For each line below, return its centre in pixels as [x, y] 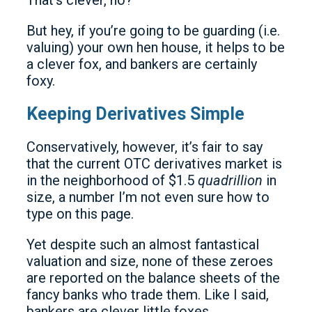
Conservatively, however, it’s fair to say [145, 147]
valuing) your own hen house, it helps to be [156, 47]
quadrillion [230, 180]
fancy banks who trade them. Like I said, [148, 294]
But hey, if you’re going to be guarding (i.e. [153, 31]
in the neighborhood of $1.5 [112, 180]
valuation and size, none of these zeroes [150, 261]
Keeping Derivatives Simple [135, 114]
